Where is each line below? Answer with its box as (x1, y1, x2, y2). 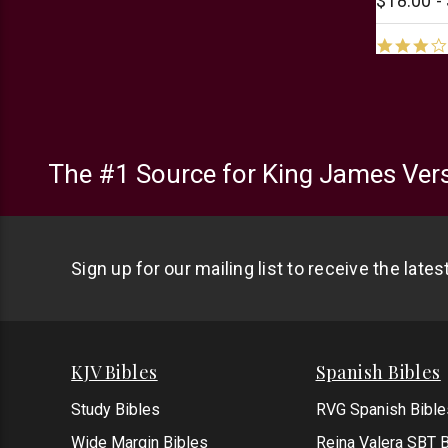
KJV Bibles (71, 360, 158, 384)
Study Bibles (71, 400, 161, 419)
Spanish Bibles (315, 360, 441, 384)
